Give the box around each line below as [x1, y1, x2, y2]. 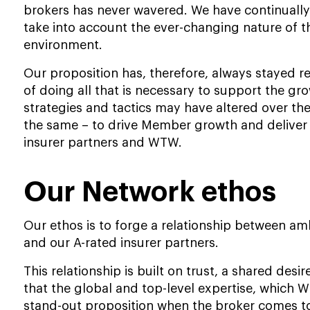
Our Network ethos [24, 179, 276, 207]
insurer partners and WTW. [24, 136, 182, 149]
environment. [24, 39, 102, 51]
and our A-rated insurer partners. [24, 237, 219, 249]
